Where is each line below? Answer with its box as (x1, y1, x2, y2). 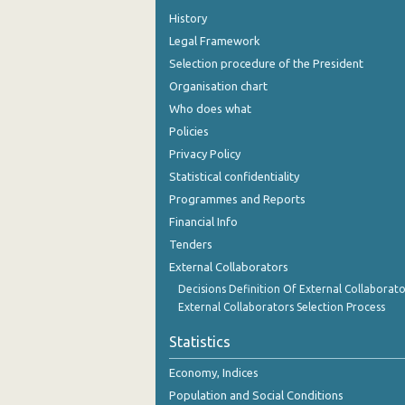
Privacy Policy (169, 147, 240, 161)
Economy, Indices (169, 366, 259, 380)
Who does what (169, 102, 251, 116)
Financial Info (169, 215, 238, 229)
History (169, 12, 207, 25)
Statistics (169, 334, 231, 351)
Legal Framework (169, 34, 260, 48)
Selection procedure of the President (169, 57, 363, 71)
